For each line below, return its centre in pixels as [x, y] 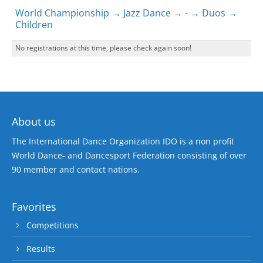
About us [34, 121]
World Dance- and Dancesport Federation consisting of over [129, 155]
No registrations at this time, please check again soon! [103, 48]
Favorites [34, 206]
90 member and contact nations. [76, 169]
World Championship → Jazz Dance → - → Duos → [126, 13]
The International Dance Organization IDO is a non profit [123, 141]
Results [41, 248]
